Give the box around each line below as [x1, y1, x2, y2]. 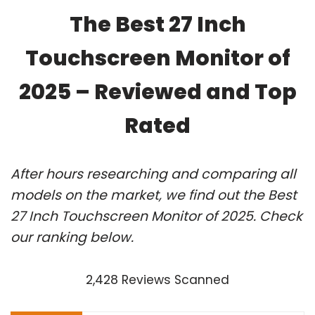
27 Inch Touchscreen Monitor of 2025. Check [11, 206, 302, 226]
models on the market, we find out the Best [11, 185, 297, 205]
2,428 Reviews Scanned [86, 271, 229, 288]
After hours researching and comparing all [11, 164, 296, 184]
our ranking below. [11, 227, 134, 247]
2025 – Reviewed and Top [18, 77, 297, 107]
